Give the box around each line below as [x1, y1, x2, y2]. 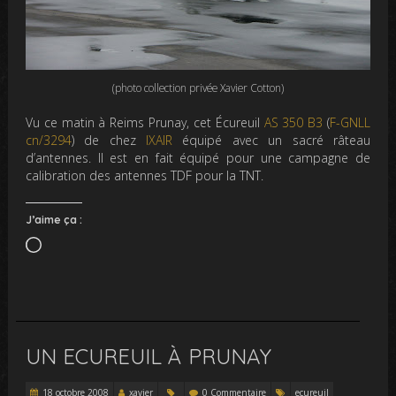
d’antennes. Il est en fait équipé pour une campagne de [26, 148, 370, 166]
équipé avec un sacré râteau [172, 131, 370, 148]
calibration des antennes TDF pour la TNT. [26, 166, 264, 184]
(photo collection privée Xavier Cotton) [111, 80, 284, 95]
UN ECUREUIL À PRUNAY [26, 342, 272, 369]
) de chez [72, 131, 147, 148]
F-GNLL [329, 113, 370, 131]
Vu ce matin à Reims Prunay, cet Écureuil [26, 113, 264, 131]
